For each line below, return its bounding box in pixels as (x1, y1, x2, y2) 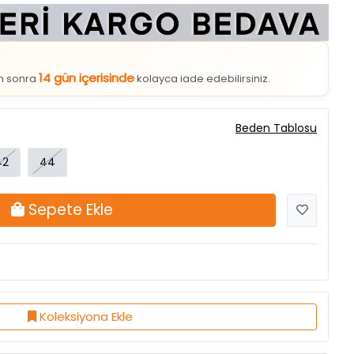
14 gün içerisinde (39, 32, 134, 50)
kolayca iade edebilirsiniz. (134, 34, 270, 50)
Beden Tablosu (235, 83, 317, 100)
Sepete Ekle (28, 162, 113, 184)
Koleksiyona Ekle (39, 271, 133, 288)
